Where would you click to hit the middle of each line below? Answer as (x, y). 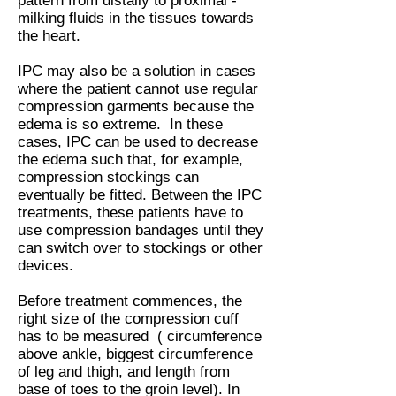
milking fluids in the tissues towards (136, 18)
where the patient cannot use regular (138, 89)
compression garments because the (136, 107)
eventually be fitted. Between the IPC (140, 195)
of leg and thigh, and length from (124, 372)
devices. (48, 266)
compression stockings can (108, 177)
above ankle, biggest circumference (135, 354)
